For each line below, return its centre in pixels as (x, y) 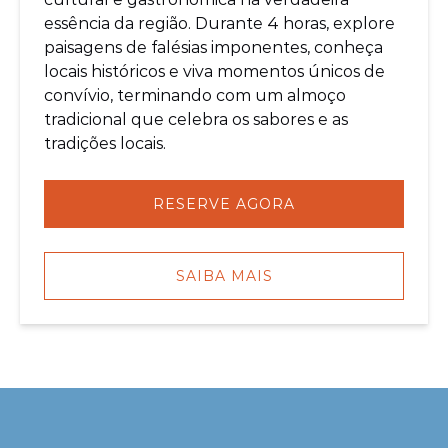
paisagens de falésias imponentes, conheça (213, 47)
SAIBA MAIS (224, 276)
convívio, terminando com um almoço (195, 95)
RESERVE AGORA (224, 204)
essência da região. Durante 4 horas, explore (219, 23)
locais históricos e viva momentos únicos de (214, 71)
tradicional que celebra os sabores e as (196, 119)
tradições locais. (105, 143)
